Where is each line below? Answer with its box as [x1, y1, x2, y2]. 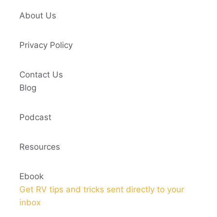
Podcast [19, 112, 51, 122]
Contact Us [19, 69, 63, 79]
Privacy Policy [19, 40, 73, 50]
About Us [19, 10, 56, 20]
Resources [19, 141, 60, 152]
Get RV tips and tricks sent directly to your [19, 184, 184, 194]
